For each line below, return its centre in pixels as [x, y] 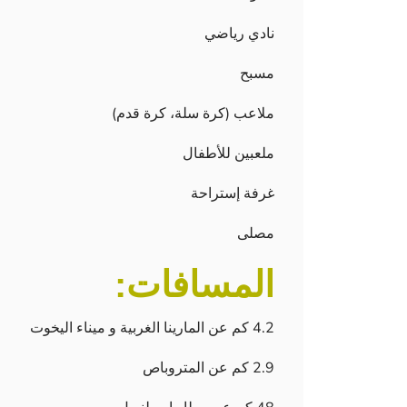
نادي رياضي [239, 34]
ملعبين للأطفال [228, 154]
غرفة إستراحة [233, 194]
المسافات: [194, 284]
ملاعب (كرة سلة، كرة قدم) [193, 114]
